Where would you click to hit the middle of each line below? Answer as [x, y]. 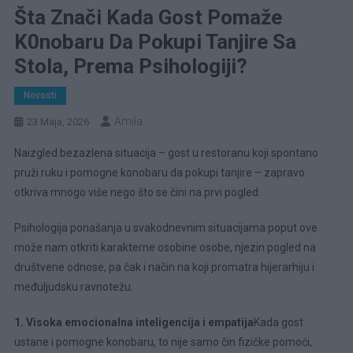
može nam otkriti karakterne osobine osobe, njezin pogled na [165, 248]
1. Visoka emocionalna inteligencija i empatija [134, 323]
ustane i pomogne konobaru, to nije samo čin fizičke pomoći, [163, 342]
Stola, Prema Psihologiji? [130, 67]
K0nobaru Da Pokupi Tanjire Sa [155, 42]
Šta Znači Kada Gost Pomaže [148, 18]
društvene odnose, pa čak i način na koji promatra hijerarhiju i [164, 268]
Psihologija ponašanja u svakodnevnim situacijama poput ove [165, 228]
